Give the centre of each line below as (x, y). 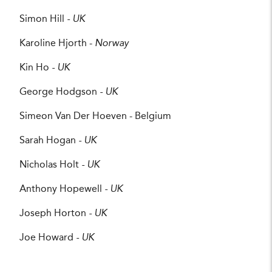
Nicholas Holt (50, 165)
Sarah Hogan (49, 141)
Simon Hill (43, 20)
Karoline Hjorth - (57, 44)
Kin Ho (36, 68)
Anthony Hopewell (62, 190)
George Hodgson (59, 93)
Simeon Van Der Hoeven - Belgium (95, 117)
